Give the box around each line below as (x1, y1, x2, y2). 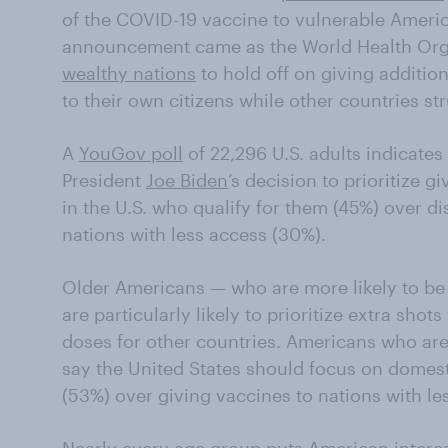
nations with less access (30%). (62, 223, 326, 245)
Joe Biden (146, 169, 228, 191)
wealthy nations (62, 62, 196, 84)
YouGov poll (79, 142, 183, 164)
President (62, 169, 146, 191)
